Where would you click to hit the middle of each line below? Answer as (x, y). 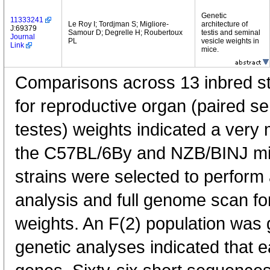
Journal (23, 37)
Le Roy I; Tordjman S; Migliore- (118, 24)
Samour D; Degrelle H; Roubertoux (125, 33)
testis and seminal (231, 33)
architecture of (224, 24)
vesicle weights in (230, 41)
